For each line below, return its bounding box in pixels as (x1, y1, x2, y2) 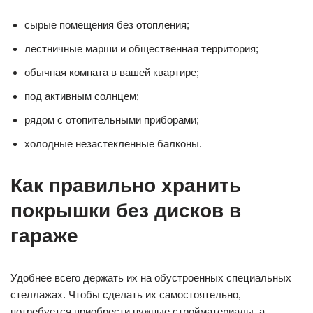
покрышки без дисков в (10, 200, 241, 222)
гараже (10, 225, 78, 247)
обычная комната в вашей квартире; (24, 66, 199, 79)
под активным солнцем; (24, 90, 139, 103)
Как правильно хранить (10, 175, 241, 197)
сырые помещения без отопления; (24, 19, 189, 31)
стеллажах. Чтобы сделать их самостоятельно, (10, 289, 241, 301)
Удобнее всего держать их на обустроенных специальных (10, 272, 291, 284)
